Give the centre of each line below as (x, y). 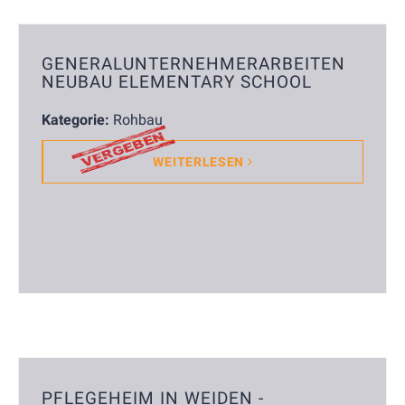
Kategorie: (75, 120)
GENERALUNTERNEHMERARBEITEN (193, 65)
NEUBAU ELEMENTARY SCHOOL (177, 83)
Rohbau (138, 120)
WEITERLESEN (200, 162)
